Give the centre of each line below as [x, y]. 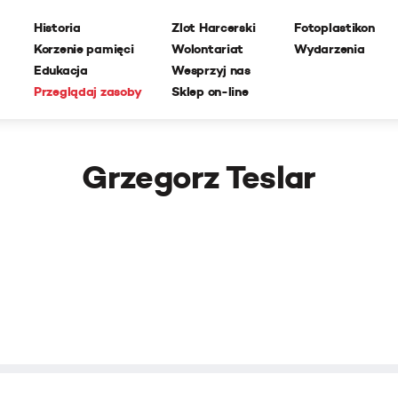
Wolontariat [208, 49]
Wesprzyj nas [211, 70]
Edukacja [61, 70]
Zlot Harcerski [214, 28]
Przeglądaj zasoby [88, 92]
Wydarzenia [330, 49]
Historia [57, 28]
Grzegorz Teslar [199, 177]
